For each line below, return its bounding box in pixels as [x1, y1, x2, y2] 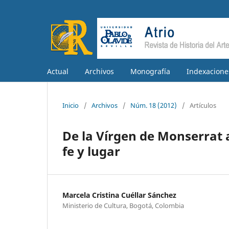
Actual [47, 66, 68, 76]
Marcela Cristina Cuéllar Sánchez [62, 190, 176, 200]
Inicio [62, 100, 79, 110]
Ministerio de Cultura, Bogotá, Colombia [62, 200, 184, 210]
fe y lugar [62, 142, 120, 159]
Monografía [130, 66, 170, 76]
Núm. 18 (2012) [130, 100, 177, 110]
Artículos [190, 100, 216, 110]
